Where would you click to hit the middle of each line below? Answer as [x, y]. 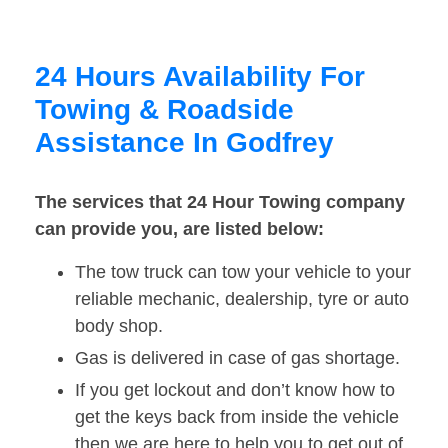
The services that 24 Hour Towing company [220, 202]
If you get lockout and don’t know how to [235, 390]
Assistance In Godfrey [184, 143]
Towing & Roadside [164, 110]
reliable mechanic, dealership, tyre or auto [242, 299]
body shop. [119, 326]
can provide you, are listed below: [179, 229]
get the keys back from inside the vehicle [237, 417]
